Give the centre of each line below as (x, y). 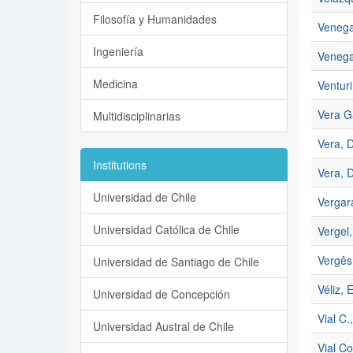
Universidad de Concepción (162, 294)
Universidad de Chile (145, 197)
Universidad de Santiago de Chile (176, 262)
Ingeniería (118, 51)
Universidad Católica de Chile (166, 229)
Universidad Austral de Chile (163, 326)
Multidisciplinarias (137, 116)
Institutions (120, 165)
